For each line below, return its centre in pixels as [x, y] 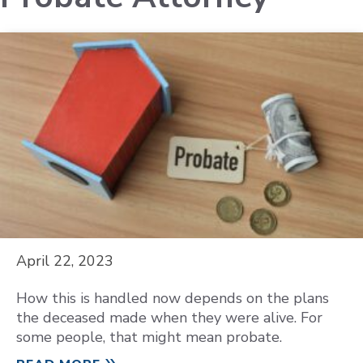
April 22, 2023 [65, 261]
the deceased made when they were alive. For [169, 318]
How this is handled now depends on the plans [173, 298]
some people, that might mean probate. [149, 337]
